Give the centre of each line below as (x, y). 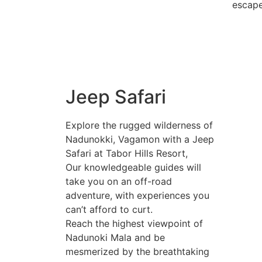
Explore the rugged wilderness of (139, 125)
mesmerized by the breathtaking (137, 252)
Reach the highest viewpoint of (134, 224)
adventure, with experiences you (137, 196)
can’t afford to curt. (109, 210)
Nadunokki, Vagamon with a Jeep (140, 139)
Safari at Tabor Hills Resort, (127, 154)
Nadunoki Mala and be (115, 238)
